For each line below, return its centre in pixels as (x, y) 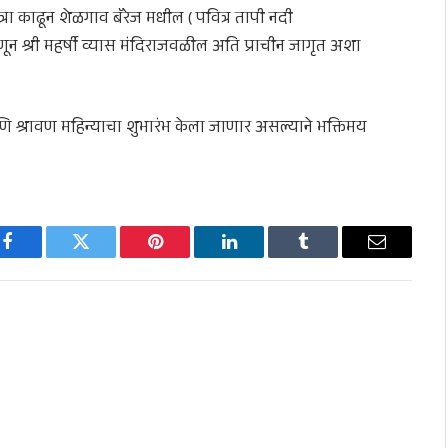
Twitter (105, 256)
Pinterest (185, 256)
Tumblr (328, 256)
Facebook (40, 256)
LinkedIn (260, 256)
